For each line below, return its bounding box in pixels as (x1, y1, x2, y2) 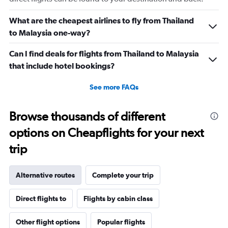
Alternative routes (16, 170, 75, 179)
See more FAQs (90, 82, 138, 91)
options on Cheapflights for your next (9, 125, 204, 140)
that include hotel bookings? (9, 61, 115, 70)
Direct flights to (16, 194, 66, 203)
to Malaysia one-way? (9, 27, 91, 37)
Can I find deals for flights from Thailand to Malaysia (9, 48, 199, 58)
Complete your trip (92, 170, 154, 179)
